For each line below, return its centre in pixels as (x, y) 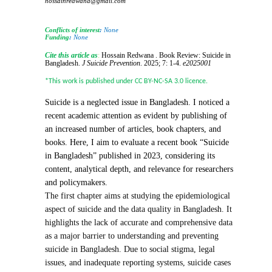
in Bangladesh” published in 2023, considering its (130, 156)
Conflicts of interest (73, 30)
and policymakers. (76, 183)
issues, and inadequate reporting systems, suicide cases (138, 263)
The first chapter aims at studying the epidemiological (138, 196)
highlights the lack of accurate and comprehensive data (139, 223)
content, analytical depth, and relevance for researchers (139, 169)
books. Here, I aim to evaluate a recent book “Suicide (137, 143)
